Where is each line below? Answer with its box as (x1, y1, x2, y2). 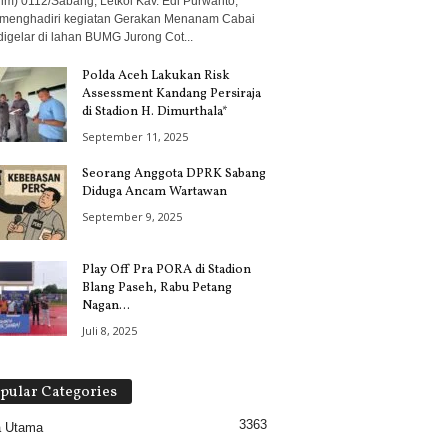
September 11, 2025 (81, 129, 188, 144)
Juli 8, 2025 (81, 323, 137, 338)
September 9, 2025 (81, 209, 182, 224)
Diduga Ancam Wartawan (81, 183, 230, 201)
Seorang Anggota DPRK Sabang (81, 165, 266, 183)
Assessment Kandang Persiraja (81, 85, 261, 103)
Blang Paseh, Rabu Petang (81, 279, 232, 297)
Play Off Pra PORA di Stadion (81, 261, 251, 279)
